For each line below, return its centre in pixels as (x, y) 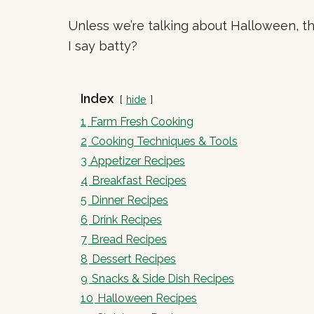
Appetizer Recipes (138, 161)
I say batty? (103, 46)
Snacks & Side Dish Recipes (163, 278)
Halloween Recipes (147, 298)
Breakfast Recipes (139, 180)
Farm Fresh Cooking (142, 121)
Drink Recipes (127, 219)
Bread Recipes (129, 239)
